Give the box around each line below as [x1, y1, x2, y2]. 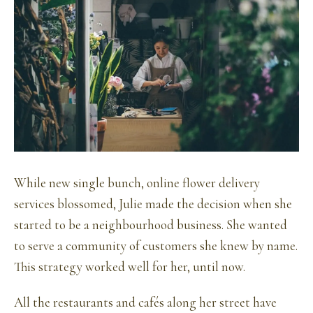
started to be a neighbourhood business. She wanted [14, 217, 287, 233]
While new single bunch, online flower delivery [14, 175, 260, 191]
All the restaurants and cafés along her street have [14, 294, 277, 310]
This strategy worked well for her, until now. [14, 259, 245, 275]
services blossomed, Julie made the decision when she [14, 196, 292, 212]
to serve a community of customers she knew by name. [14, 238, 298, 254]
